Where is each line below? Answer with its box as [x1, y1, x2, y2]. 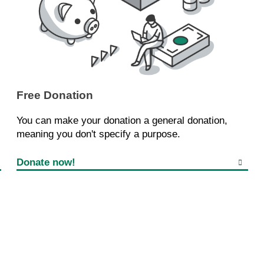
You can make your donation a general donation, [16, 114, 227, 126]
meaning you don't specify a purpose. [16, 128, 180, 140]
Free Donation [16, 88, 93, 101]
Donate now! [16, 156, 75, 168]
